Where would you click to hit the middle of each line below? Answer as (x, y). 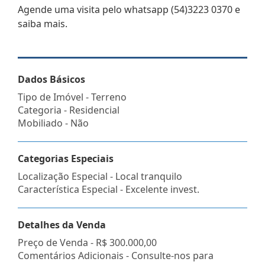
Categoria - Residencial (69, 110)
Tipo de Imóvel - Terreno (72, 97)
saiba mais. (43, 23)
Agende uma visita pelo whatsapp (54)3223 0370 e (129, 9)
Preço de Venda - (57, 242)
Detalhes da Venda (62, 224)
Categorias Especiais (66, 158)
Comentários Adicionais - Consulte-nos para (116, 255)
